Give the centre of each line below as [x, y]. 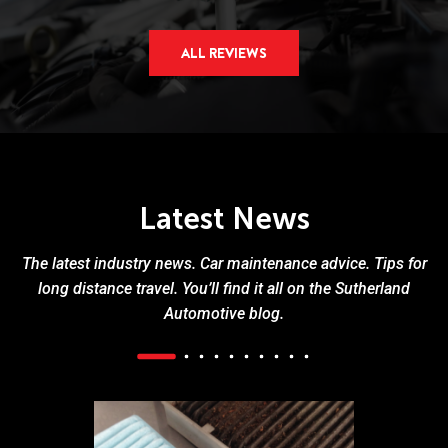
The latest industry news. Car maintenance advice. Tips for [224, 263]
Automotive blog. [224, 313]
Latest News [224, 219]
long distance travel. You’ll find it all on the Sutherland [224, 288]
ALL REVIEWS [224, 53]
